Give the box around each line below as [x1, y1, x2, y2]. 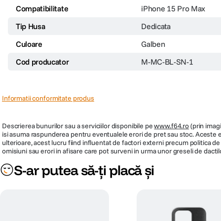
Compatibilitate [16, 3, 69, 13]
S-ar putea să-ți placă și [14, 161, 154, 179]
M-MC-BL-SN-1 [141, 56, 193, 67]
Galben [141, 38, 165, 49]
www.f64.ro [154, 121, 189, 130]
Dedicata [141, 21, 171, 31]
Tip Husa [16, 21, 45, 31]
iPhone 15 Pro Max [141, 3, 205, 13]
